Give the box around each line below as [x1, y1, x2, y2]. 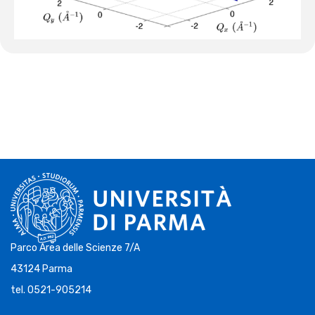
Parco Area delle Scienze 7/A [11, 241, 140, 254]
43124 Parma [11, 262, 72, 275]
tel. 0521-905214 [11, 283, 91, 296]
